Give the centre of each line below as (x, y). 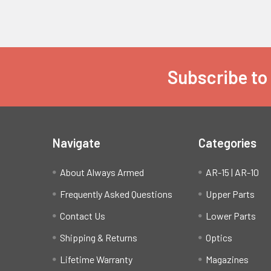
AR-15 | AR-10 (233, 172)
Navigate (77, 143)
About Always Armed (102, 172)
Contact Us (83, 216)
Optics (219, 238)
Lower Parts (231, 216)
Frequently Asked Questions (116, 194)
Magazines (227, 260)
